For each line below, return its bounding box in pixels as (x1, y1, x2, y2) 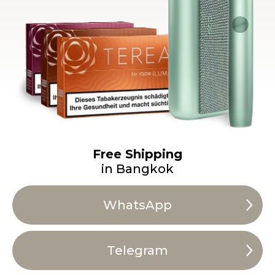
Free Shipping (93, 147, 182, 161)
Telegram (106, 243, 168, 258)
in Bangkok (101, 161, 174, 176)
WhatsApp (103, 198, 172, 212)
